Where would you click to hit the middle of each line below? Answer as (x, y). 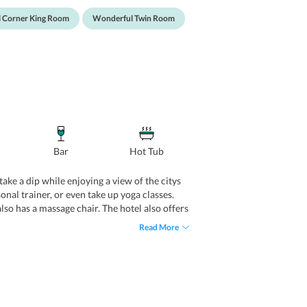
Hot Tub (146, 151)
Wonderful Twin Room (134, 18)
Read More (159, 227)
